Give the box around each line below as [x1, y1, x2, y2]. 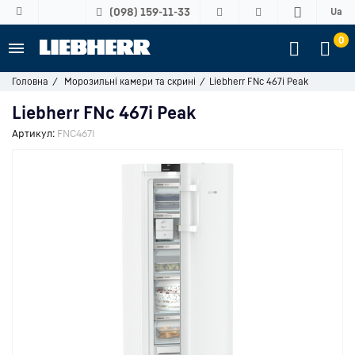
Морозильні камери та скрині [64, 75, 196, 87]
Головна [12, 75, 48, 87]
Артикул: [12, 127, 55, 139]
